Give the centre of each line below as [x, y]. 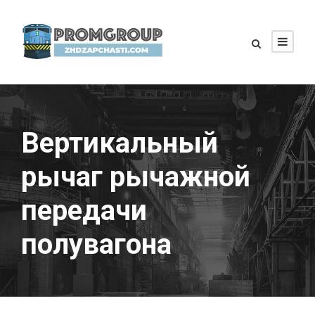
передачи [84, 211]
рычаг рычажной [136, 177]
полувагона [96, 244]
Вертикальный [120, 143]
